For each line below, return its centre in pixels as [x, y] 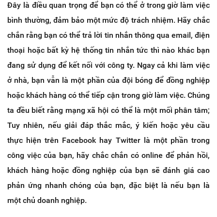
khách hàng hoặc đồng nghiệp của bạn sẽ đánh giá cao [108, 170]
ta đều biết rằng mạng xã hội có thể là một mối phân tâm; [108, 110]
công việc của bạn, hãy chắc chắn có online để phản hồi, [108, 155]
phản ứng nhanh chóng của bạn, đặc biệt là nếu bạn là [108, 185]
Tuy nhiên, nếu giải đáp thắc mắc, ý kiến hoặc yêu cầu [108, 125]
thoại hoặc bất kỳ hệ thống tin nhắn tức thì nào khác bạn [108, 50]
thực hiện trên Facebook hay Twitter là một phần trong [108, 140]
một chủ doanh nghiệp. [47, 200]
